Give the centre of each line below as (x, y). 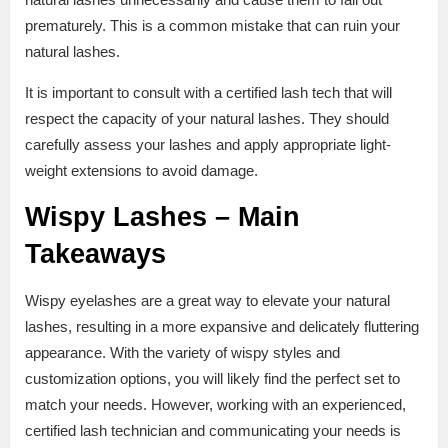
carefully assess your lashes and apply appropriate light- (208, 145)
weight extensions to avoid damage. (141, 171)
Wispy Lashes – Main (162, 217)
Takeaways (95, 254)
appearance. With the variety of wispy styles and (182, 353)
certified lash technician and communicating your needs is (213, 431)
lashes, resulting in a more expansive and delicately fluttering (222, 327)
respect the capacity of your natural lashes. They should (207, 119)
